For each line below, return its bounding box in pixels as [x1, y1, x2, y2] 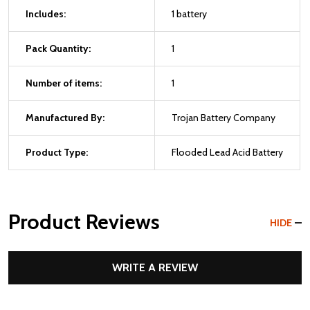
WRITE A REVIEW [112, 261, 198, 274]
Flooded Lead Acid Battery [172, 146, 283, 158]
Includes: [26, 8, 66, 20]
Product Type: [26, 146, 88, 158]
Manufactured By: [26, 111, 104, 124]
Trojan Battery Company [172, 111, 275, 124]
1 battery [172, 8, 207, 20]
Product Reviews [8, 209, 160, 235]
